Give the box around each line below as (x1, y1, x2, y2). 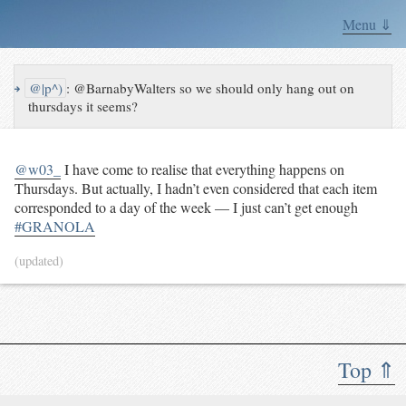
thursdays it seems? (28, 97, 139, 116)
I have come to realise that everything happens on (61, 159, 344, 179)
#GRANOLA (14, 217, 95, 237)
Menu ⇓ (343, 14, 391, 34)
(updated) (14, 252, 63, 270)
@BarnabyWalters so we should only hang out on (73, 79, 355, 98)
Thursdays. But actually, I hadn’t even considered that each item (14, 179, 377, 198)
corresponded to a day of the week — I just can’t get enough (14, 198, 358, 217)
